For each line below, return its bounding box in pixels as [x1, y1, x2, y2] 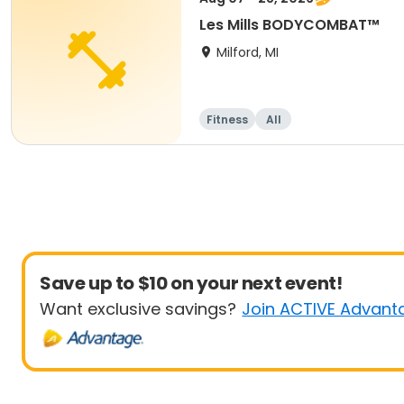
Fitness [207, 112, 248, 127]
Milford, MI [216, 43, 279, 61]
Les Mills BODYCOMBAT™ [199, 14, 380, 35]
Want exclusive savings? [40, 298, 236, 320]
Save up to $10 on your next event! [40, 271, 343, 296]
